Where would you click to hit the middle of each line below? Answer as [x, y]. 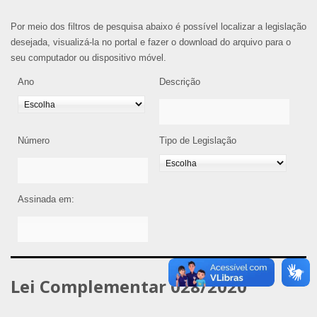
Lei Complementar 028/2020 [129, 286]
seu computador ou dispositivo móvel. [88, 57]
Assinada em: [46, 199]
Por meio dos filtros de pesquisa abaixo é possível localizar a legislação [158, 26]
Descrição [180, 81]
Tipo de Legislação [198, 140]
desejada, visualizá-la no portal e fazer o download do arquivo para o [151, 42]
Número [34, 140]
